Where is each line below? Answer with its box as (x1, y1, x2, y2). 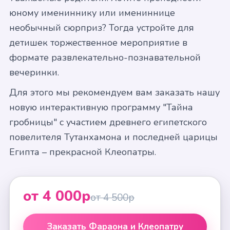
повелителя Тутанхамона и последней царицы (9, 131, 218, 143)
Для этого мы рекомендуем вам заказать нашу (9, 86, 220, 99)
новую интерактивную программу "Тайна (9, 101, 193, 113)
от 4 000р (23, 186, 90, 206)
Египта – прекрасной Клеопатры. (9, 146, 156, 158)
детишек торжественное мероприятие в (9, 36, 187, 49)
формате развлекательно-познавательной (9, 51, 201, 64)
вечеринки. (9, 66, 59, 79)
